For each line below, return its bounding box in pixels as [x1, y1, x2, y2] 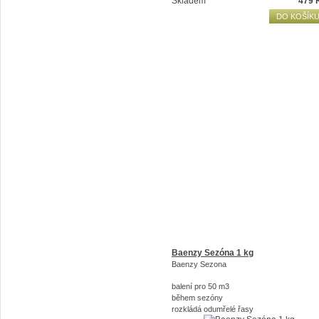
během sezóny [172, 293, 223, 302]
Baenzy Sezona [172, 260, 226, 268]
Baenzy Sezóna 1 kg [172, 248, 253, 258]
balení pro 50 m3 [172, 282, 229, 291]
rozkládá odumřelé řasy [172, 305, 253, 313]
